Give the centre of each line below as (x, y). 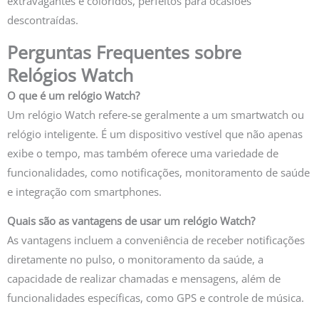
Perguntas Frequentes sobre (124, 52)
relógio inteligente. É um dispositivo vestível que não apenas (155, 134)
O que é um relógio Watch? (73, 95)
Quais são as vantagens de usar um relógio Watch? (131, 221)
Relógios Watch (70, 74)
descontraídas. (43, 20)
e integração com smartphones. (84, 191)
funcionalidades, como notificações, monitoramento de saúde (158, 172)
